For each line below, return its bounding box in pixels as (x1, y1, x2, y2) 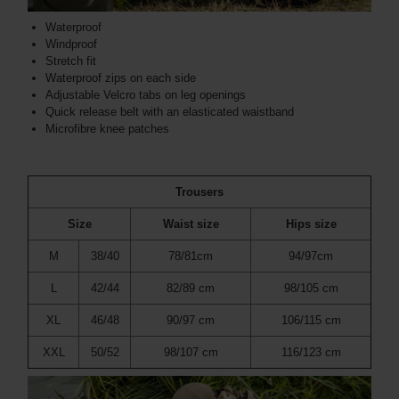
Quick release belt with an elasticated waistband (45, 105, 294, 119)
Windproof (45, 37, 97, 52)
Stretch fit (45, 54, 96, 69)
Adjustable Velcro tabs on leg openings (45, 88, 246, 102)
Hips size (285, 217, 337, 232)
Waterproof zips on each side (45, 71, 196, 85)
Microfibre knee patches (45, 122, 169, 136)
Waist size (162, 217, 219, 232)
